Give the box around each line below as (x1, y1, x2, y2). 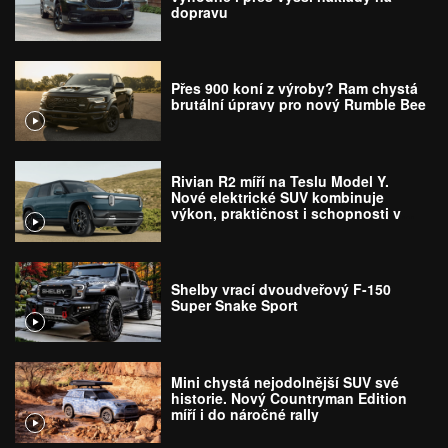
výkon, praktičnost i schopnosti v (171, 202, 402, 223)
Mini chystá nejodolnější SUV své (171, 371, 400, 392)
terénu (171, 218, 216, 239)
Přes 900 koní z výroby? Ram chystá (171, 78, 419, 99)
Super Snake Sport (171, 295, 299, 316)
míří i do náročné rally (171, 403, 320, 424)
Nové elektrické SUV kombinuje (171, 186, 385, 207)
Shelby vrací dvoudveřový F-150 (171, 279, 392, 300)
